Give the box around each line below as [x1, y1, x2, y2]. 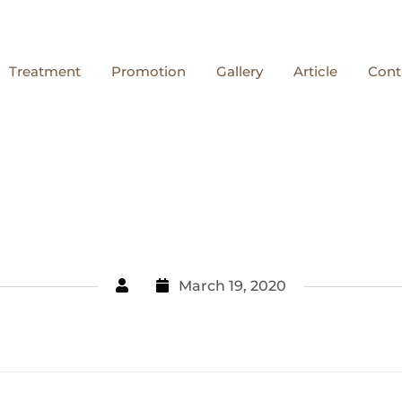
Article [293, 63, 337, 80]
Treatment [9, 63, 81, 80]
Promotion [111, 63, 186, 80]
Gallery [216, 63, 263, 80]
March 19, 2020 [175, 277, 286, 294]
